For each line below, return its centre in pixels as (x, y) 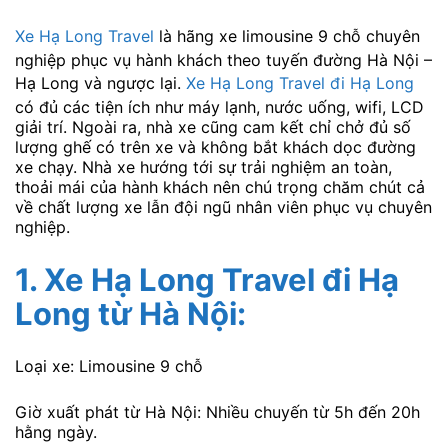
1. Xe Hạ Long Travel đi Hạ (207, 279)
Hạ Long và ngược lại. (100, 83)
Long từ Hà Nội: (130, 313)
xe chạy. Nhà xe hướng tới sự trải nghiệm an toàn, (203, 167)
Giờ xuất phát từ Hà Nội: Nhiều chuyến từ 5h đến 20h (217, 411)
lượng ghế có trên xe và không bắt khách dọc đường (215, 147)
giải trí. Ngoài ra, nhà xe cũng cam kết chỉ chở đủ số (213, 127)
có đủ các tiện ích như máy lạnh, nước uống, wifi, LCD (219, 107)
